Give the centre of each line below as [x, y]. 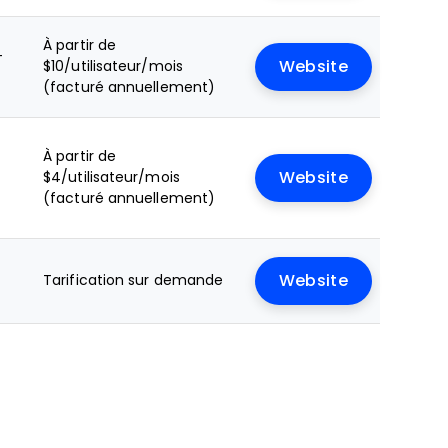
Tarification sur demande [133, 280]
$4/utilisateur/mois [111, 177]
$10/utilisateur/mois [113, 66]
